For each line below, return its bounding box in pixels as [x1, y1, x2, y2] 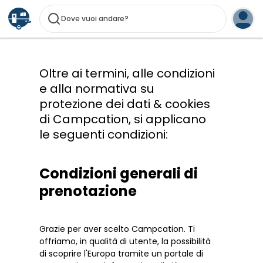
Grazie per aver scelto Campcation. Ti [39, 223, 195, 235]
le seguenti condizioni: [39, 126, 168, 143]
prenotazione [39, 181, 137, 201]
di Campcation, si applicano [39, 111, 207, 127]
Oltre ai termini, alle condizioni [39, 65, 215, 82]
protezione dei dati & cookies [39, 96, 211, 112]
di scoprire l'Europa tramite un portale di [39, 248, 204, 260]
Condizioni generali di [39, 164, 198, 184]
